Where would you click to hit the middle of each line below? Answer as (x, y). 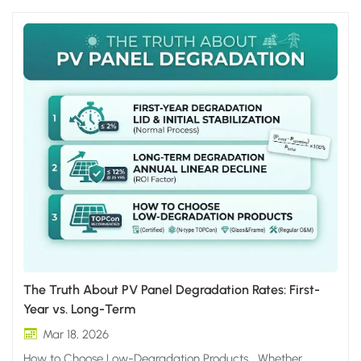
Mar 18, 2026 (76, 334)
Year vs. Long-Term (80, 309)
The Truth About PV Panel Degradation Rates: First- (172, 289)
